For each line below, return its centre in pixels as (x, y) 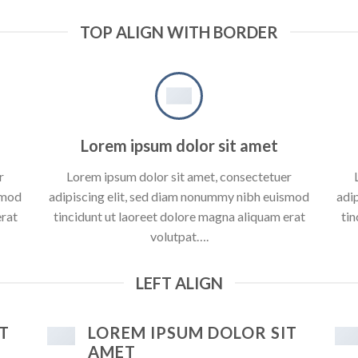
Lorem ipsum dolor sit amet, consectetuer (179, 177)
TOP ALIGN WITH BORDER (179, 32)
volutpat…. (179, 237)
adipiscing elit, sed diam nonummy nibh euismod (179, 197)
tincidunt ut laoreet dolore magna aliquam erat (179, 217)
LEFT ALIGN (179, 283)
